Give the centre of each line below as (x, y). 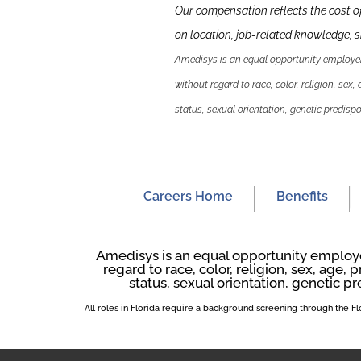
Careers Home (188, 196)
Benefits (302, 196)
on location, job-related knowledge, (265, 35)
